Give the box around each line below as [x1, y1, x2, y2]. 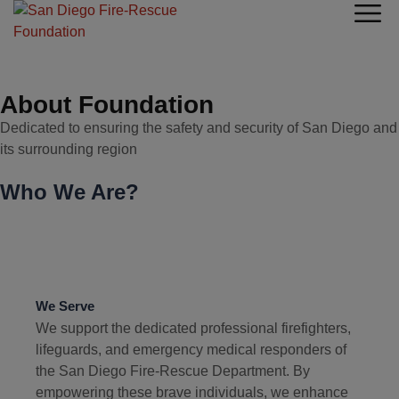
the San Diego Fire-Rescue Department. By [36, 363, 310, 379]
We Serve [36, 298, 94, 313]
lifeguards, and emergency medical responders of [36, 342, 346, 357]
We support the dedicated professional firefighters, [36, 321, 351, 336]
